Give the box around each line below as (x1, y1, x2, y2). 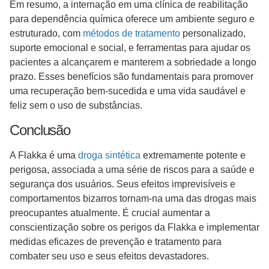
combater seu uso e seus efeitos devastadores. (10, 250, 211, 261)
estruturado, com (10, 28, 83, 39)
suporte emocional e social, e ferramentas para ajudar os (10, 43, 250, 53)
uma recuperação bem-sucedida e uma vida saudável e (10, 86, 246, 97)
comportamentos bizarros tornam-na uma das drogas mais (10, 193, 256, 204)
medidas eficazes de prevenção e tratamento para (10, 236, 222, 247)
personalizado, (180, 28, 246, 39)
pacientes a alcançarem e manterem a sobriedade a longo (10, 57, 256, 68)
